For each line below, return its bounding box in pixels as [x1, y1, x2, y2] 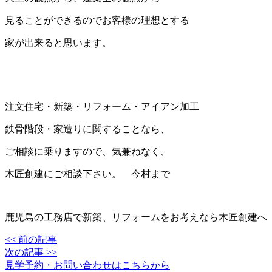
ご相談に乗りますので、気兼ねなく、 [5, 146, 170, 157]
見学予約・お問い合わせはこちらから [5, 260, 170, 271]
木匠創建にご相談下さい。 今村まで [5, 169, 170, 180]
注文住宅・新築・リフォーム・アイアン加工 [5, 101, 199, 112]
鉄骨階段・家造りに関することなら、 [5, 124, 170, 135]
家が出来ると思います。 [5, 38, 112, 49]
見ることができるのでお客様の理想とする [5, 15, 189, 26]
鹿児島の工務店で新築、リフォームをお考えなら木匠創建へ [5, 212, 267, 223]
